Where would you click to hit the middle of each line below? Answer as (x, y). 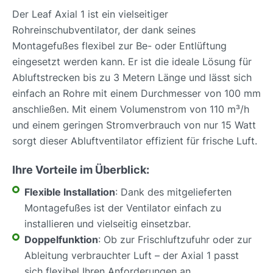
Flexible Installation (70, 192)
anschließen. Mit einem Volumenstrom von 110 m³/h (131, 109)
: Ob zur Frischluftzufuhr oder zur (175, 239)
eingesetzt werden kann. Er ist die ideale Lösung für (132, 62)
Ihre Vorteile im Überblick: (81, 170)
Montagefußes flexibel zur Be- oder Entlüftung (119, 46)
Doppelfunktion (61, 239)
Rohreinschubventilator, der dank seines (104, 30)
